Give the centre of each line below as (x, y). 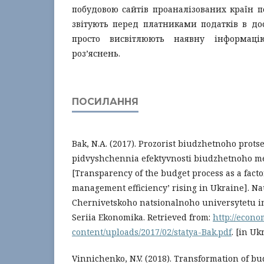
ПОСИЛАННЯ (105, 102)
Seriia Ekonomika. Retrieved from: (142, 217)
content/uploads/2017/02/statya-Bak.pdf (152, 232)
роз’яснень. (96, 53)
